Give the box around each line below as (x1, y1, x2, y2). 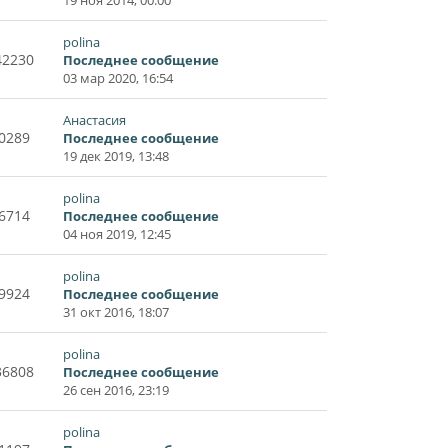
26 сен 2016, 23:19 (63, 380, 169, 399)
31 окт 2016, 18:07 (63, 302, 169, 321)
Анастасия (63, 110, 126, 129)
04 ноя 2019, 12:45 (63, 224, 171, 243)
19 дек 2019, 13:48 (63, 146, 169, 165)
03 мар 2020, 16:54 (63, 68, 173, 87)
